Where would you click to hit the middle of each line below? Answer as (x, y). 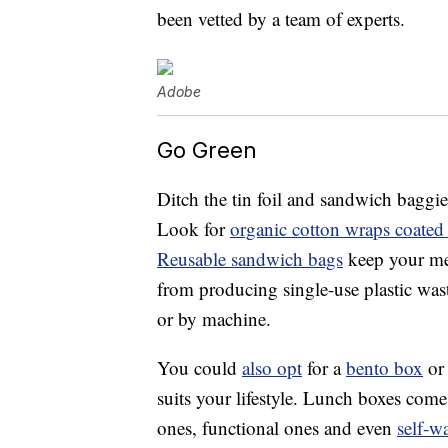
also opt (272, 368)
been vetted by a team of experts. (281, 19)
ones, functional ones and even (277, 428)
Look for (193, 229)
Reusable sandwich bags (250, 259)
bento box (384, 368)
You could (199, 368)
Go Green (207, 150)
